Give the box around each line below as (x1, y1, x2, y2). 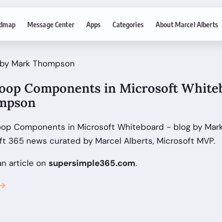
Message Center (27, 19, 74, 29)
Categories (112, 19, 144, 29)
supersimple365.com (49, 158, 135, 169)
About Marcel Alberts (155, 19, 218, 29)
